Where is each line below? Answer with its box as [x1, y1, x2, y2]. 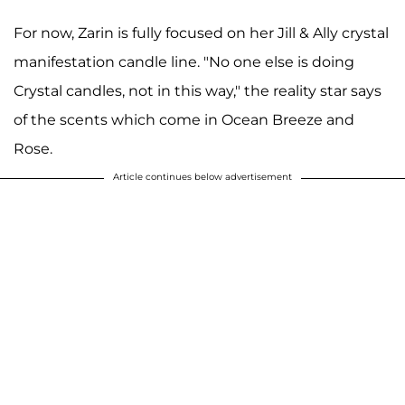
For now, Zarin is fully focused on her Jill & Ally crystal [14, 24, 389, 42]
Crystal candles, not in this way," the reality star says [14, 81, 381, 99]
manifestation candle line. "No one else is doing [14, 52, 354, 71]
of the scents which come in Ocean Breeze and [14, 110, 354, 128]
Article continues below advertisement [113, 170, 292, 183]
